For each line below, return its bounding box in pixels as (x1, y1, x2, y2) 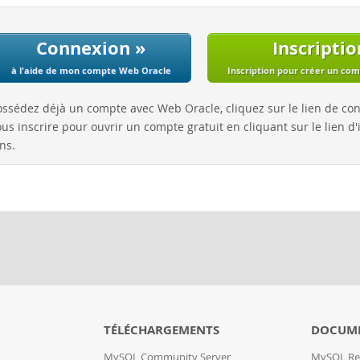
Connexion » (35, 35, 146, 60)
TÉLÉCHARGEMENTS (103, 321, 219, 338)
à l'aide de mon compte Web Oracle (10, 64, 171, 76)
